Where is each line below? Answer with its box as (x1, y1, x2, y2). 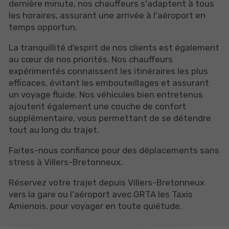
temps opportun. (9, 22, 77, 33)
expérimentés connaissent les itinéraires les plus (9, 66, 208, 77)
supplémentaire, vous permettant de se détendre (9, 113, 211, 124)
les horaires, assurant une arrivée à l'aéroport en (9, 10, 205, 21)
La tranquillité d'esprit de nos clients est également (9, 42, 219, 53)
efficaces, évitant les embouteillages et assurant (9, 78, 209, 88)
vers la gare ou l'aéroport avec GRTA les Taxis (9, 189, 193, 200)
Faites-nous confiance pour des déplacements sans (9, 145, 219, 156)
